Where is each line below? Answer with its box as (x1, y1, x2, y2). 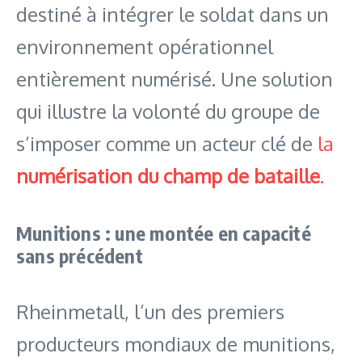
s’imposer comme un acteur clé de (16, 130, 318, 156)
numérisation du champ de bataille (16, 162, 320, 188)
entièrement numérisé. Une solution (16, 65, 333, 91)
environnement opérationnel (16, 33, 273, 59)
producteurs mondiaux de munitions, (16, 330, 335, 356)
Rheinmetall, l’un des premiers (16, 298, 284, 324)
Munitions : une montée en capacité (16, 220, 311, 245)
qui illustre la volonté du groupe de (16, 98, 320, 124)
